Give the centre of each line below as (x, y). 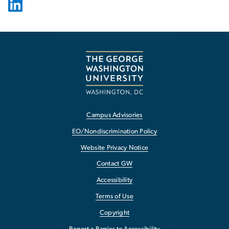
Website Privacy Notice (114, 148)
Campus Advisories (114, 116)
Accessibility (114, 180)
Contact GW (114, 164)
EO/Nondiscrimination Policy (114, 131)
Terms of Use (114, 197)
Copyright (114, 213)
